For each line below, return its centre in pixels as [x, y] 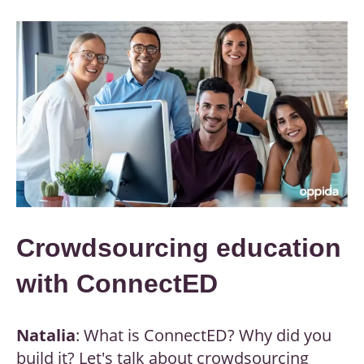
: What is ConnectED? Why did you [204, 336]
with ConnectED [117, 284]
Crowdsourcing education [179, 248]
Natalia [46, 336]
